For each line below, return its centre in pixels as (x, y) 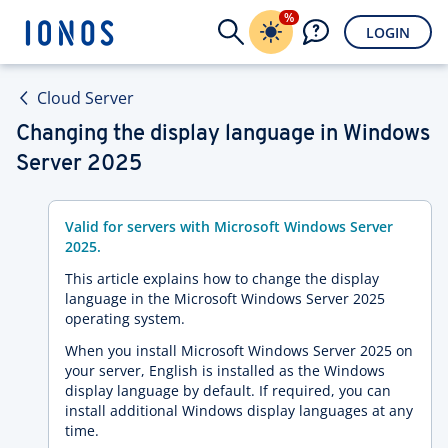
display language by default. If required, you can (228, 390)
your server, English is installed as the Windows (225, 370)
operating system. (125, 318)
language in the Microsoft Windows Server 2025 (225, 298)
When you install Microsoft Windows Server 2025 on (239, 350)
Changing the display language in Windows (223, 134)
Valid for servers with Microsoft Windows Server (229, 226)
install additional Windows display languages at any (239, 410)
